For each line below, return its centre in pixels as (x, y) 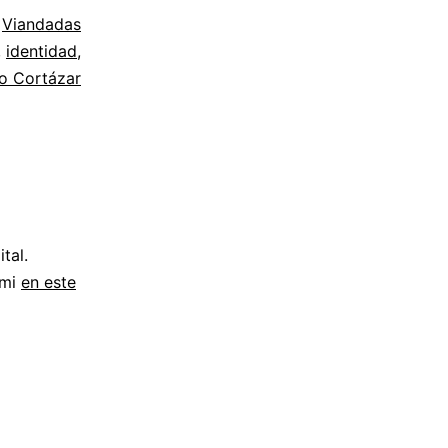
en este (48, 282)
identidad (41, 51)
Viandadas (41, 24)
